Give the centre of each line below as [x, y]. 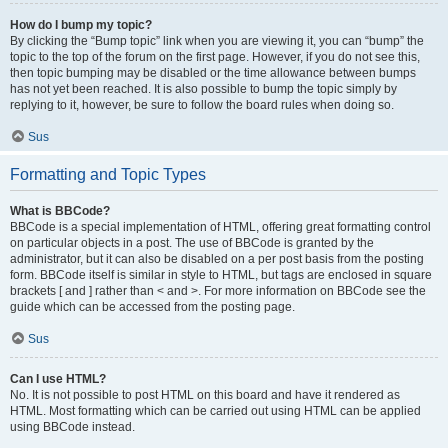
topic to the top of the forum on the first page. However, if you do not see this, [215, 57]
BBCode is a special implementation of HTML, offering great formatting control [220, 227]
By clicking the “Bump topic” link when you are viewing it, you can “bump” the [217, 41]
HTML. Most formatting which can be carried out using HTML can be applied [215, 411]
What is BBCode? [60, 211]
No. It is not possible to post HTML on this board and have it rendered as [205, 395]
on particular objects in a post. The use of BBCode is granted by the [192, 243]
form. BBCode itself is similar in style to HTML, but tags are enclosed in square [221, 275]
